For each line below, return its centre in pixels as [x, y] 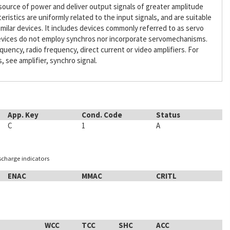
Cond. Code [102, 115]
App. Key [23, 115]
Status [168, 115]
